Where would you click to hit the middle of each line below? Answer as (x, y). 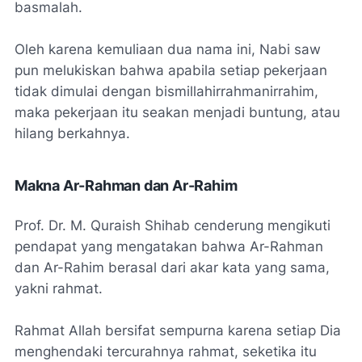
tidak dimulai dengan (85, 91)
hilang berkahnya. (74, 133)
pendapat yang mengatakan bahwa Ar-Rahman (169, 246)
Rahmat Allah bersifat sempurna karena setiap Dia (178, 330)
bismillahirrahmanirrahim (235, 91)
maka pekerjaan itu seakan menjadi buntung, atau (177, 112)
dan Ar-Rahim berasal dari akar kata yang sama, (172, 267)
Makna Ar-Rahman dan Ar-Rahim (126, 185)
